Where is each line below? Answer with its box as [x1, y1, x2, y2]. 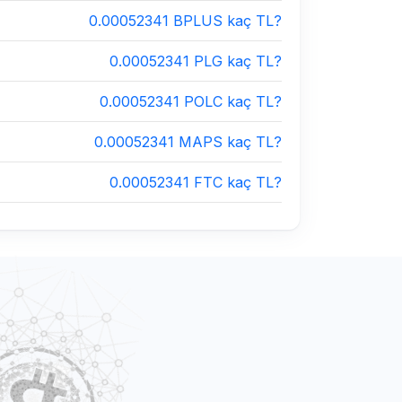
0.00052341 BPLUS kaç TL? [89, 12, 282, 30]
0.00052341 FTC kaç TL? [109, 173, 282, 191]
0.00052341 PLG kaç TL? [109, 52, 282, 70]
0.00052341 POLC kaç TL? [100, 92, 282, 110]
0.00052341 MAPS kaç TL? [94, 133, 282, 151]
